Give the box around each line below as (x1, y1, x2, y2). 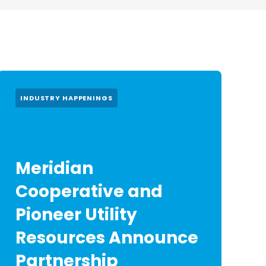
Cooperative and (15, 180, 163, 203)
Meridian (15, 157, 93, 180)
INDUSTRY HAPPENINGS (20, 93, 113, 103)
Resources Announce (15, 226, 198, 249)
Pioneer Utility (15, 203, 137, 226)
